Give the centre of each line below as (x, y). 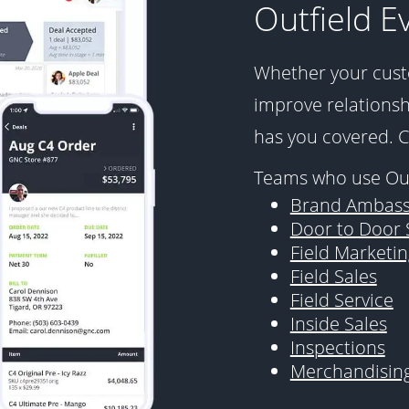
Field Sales (333, 277)
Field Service (341, 300)
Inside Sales (338, 324)
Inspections (337, 348)
